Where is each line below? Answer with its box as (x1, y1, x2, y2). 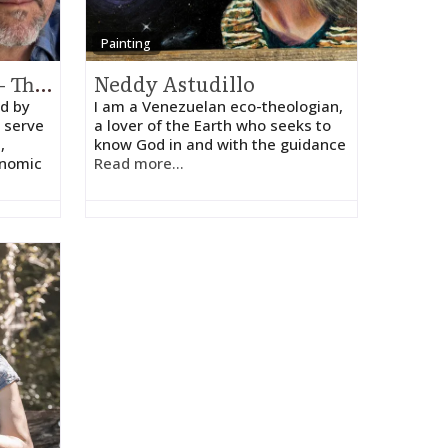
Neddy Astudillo (94, 68, 255, 98)
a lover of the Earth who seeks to (94, 115, 331, 135)
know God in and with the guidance (94, 134, 346, 154)
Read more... (94, 153, 184, 173)
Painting (101, 34, 152, 52)
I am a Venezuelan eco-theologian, (94, 96, 343, 116)
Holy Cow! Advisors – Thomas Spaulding (35, 68, 52, 98)
